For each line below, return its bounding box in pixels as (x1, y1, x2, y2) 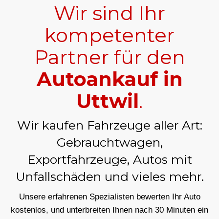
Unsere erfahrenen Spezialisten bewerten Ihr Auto (19, 192, 200, 201)
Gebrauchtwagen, (56, 134, 163, 150)
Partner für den (34, 44, 185, 69)
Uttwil (76, 88, 139, 113)
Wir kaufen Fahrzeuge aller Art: (17, 117, 202, 132)
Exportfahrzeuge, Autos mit (27, 152, 192, 167)
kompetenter (44, 22, 175, 47)
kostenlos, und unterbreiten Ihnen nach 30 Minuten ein (11, 205, 208, 215)
